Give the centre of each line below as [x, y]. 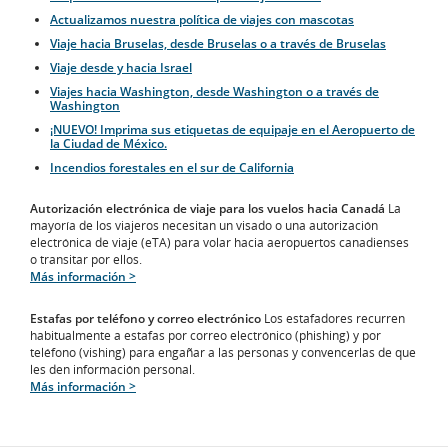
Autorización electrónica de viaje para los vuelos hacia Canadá [207, 209]
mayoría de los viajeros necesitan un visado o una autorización [204, 226]
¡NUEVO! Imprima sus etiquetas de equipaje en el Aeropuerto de [232, 130]
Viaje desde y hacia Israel [121, 68]
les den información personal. [112, 370]
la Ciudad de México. [108, 144]
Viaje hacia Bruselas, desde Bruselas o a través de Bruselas [218, 44]
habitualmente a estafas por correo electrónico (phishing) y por [205, 336]
